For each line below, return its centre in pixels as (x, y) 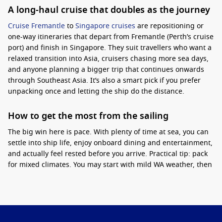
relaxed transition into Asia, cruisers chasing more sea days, (108, 59)
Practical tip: (170, 154)
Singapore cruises (105, 26)
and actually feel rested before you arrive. (79, 154)
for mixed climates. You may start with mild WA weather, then (110, 165)
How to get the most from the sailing (88, 116)
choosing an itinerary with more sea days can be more (98, 197)
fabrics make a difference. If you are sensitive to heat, (97, 187)
